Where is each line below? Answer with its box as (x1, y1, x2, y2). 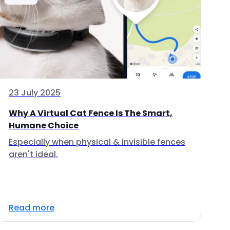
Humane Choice (9, 120, 79, 131)
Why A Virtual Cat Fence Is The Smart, (9, 107, 172, 119)
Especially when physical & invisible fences (9, 136, 185, 148)
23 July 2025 (9, 87, 61, 99)
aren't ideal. (9, 148, 58, 160)
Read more (9, 202, 54, 214)
